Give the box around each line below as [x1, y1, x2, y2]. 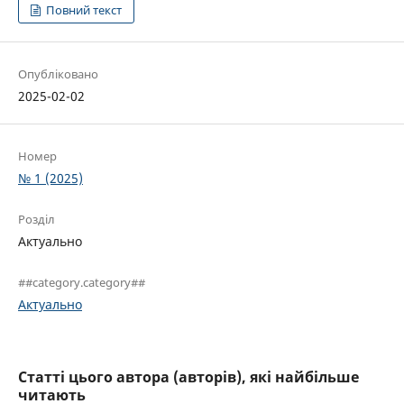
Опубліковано [18, 65, 98, 82]
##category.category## [18, 273, 145, 290]
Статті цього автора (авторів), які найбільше [18, 366, 359, 387]
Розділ [18, 210, 55, 227]
